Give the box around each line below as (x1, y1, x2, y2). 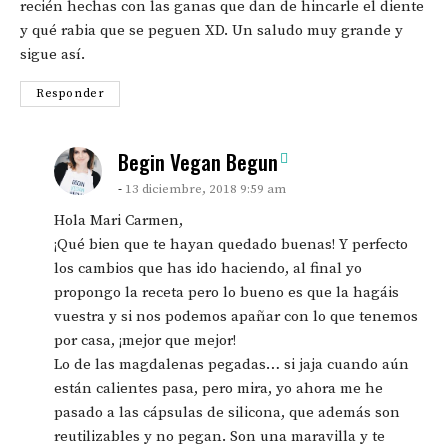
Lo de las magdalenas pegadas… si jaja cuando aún (54, 355, 409, 375)
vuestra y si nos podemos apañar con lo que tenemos (54, 307, 418, 327)
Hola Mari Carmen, (54, 211, 183, 231)
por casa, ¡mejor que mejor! (54, 331, 236, 351)
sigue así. (20, 45, 85, 65)
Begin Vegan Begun (118, 146, 278, 178)
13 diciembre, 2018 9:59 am (125, 181, 286, 198)
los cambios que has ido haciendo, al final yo (54, 259, 362, 279)
